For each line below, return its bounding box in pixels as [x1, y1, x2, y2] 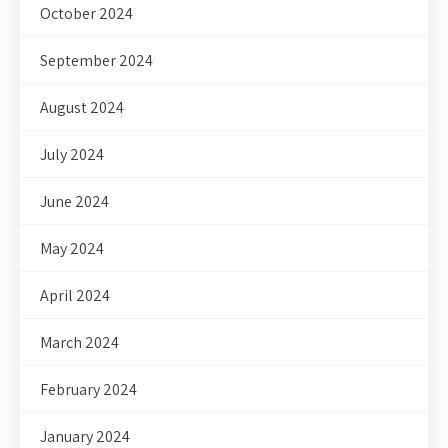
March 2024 [40, 331, 119, 353]
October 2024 [40, 2, 133, 24]
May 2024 [40, 237, 104, 259]
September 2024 [40, 49, 153, 71]
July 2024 [40, 143, 104, 165]
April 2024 [40, 284, 110, 306]
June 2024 [40, 190, 109, 212]
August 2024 [40, 96, 124, 118]
